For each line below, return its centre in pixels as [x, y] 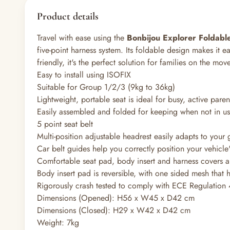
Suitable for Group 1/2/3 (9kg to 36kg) [106, 87]
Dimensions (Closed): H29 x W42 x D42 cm [114, 210]
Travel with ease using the [82, 38]
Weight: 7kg [58, 223]
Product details [68, 16]
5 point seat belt [65, 124]
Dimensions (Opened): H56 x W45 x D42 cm [116, 198]
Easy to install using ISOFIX [84, 75]
